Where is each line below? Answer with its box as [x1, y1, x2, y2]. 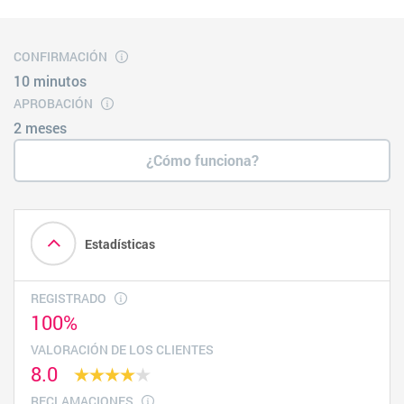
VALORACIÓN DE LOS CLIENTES [31, 341, 214, 359]
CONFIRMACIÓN [14, 47, 107, 65]
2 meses [14, 118, 67, 138]
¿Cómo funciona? [145, 151, 259, 170]
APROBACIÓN [14, 94, 93, 112]
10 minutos [14, 71, 87, 91]
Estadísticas [85, 234, 155, 252]
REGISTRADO [31, 289, 106, 308]
